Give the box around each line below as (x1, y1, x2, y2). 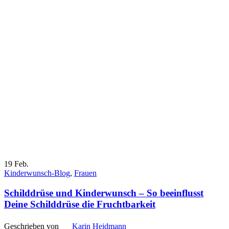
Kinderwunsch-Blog (4, 169, 70, 178)
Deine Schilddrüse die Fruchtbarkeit (4, 199, 155, 210)
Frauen (74, 169, 97, 178)
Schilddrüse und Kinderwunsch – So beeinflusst (4, 188, 203, 199)
